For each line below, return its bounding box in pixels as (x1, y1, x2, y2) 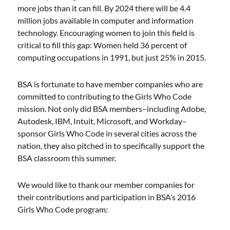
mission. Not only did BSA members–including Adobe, (17, 104, 206, 113)
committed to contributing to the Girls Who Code (17, 91, 192, 101)
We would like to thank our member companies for (17, 180, 195, 189)
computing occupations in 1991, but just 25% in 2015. (17, 52, 206, 62)
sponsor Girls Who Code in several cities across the (17, 128, 197, 138)
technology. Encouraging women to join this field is (17, 28, 195, 37)
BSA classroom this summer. (17, 153, 117, 163)
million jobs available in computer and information (17, 15, 194, 25)
